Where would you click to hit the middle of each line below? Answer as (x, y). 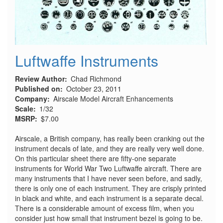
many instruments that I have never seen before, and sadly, (109, 178)
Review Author (40, 78)
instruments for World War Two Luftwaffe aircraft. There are (108, 168)
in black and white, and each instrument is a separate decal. (109, 198)
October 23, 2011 (94, 88)
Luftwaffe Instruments (87, 60)
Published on (38, 88)
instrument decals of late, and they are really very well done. (110, 148)
